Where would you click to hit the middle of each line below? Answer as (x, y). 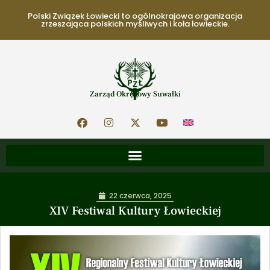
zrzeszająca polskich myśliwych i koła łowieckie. (135, 24)
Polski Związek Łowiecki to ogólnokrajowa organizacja (135, 16)
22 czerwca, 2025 (140, 196)
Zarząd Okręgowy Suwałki (135, 94)
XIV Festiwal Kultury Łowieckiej (135, 211)
